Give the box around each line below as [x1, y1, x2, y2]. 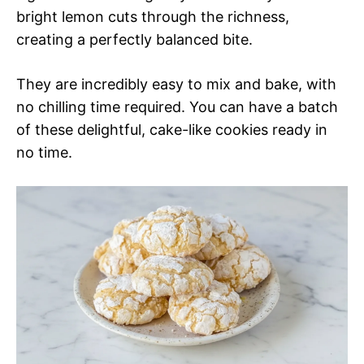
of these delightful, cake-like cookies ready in [16, 121, 327, 139]
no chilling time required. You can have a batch [16, 98, 338, 116]
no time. [16, 144, 72, 162]
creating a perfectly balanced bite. [16, 31, 253, 49]
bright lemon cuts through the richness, [16, 8, 289, 26]
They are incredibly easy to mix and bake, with [16, 76, 336, 93]
